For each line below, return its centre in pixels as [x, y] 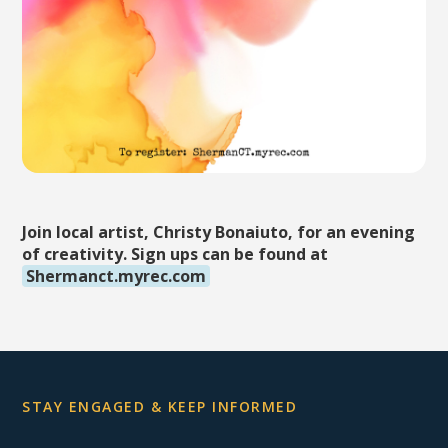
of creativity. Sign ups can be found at [175, 253]
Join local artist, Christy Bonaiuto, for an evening [219, 231]
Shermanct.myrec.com [116, 275]
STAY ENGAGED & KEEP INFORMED [160, 406]
